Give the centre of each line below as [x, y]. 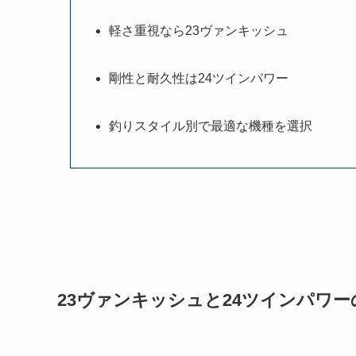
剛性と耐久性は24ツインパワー [199, 79]
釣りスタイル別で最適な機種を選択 [211, 126]
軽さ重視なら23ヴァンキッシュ [199, 31]
